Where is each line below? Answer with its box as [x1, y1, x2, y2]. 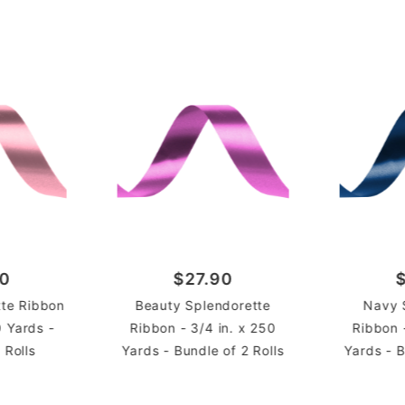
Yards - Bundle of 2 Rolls [122, 343, 285, 359]
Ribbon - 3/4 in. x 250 [129, 320, 277, 336]
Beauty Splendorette [135, 297, 271, 314]
